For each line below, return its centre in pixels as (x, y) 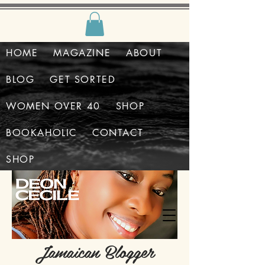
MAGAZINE (82, 53)
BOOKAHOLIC (41, 132)
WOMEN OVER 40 (53, 106)
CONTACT (118, 132)
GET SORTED (83, 79)
